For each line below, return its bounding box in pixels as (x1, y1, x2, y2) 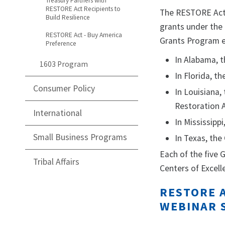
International (33, 107, 82, 119)
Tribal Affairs (33, 156, 79, 168)
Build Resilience (45, 13, 90, 22)
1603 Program (39, 59, 88, 69)
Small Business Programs (33, 132, 127, 143)
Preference (45, 39, 76, 48)
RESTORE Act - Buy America (45, 31, 122, 40)
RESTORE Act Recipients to (45, 5, 121, 14)
